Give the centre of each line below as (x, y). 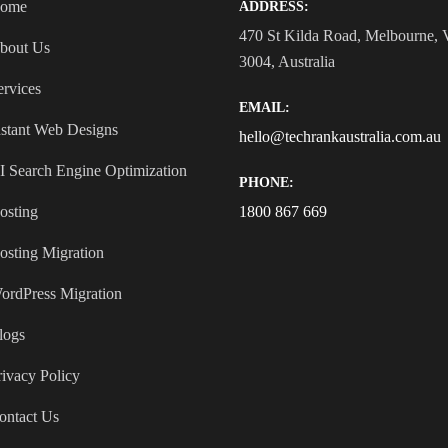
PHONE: (266, 182)
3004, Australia (287, 61)
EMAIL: (264, 107)
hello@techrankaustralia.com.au (340, 136)
